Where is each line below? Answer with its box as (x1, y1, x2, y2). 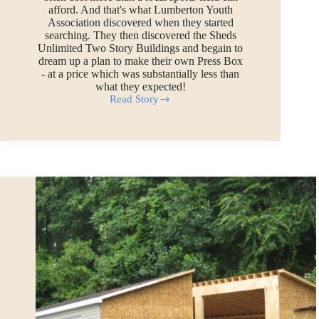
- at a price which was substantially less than (41, 68, 240, 80)
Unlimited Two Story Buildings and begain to (38, 42, 244, 55)
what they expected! (95, 80, 186, 93)
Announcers (109, 147, 164, 159)
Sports (109, 98, 137, 110)
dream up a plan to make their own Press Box (38, 55, 243, 68)
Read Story (110, 93, 159, 105)
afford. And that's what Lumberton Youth (48, 4, 233, 16)
